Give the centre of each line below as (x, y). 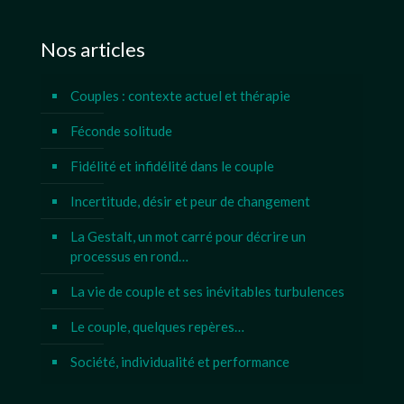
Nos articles (93, 49)
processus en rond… (129, 256)
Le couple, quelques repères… (157, 326)
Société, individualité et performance (180, 362)
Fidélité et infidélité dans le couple (172, 166)
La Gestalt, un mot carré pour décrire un (188, 236)
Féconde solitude (121, 131)
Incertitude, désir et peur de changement (190, 201)
